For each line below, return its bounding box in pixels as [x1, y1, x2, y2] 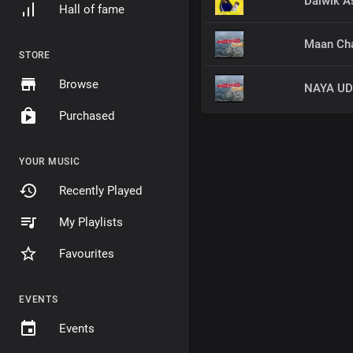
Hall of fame [59, 2, 124, 17]
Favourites [59, 247, 114, 261]
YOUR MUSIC [19, 156, 80, 167]
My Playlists [59, 215, 123, 229]
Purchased [59, 109, 114, 123]
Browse [59, 77, 98, 91]
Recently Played [59, 184, 142, 198]
